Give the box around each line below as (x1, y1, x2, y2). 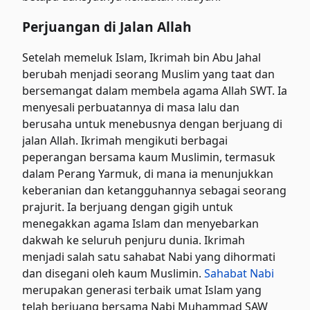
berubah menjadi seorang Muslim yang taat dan (22, 66, 275, 82)
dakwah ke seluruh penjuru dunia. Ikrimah (22, 232, 246, 248)
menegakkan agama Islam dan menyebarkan (22, 215, 259, 231)
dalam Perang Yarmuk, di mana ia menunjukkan (22, 165, 274, 181)
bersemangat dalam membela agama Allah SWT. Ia (22, 82, 288, 98)
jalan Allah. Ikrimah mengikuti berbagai (22, 132, 228, 148)
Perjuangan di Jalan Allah (22, 17, 192, 36)
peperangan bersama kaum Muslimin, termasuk (22, 149, 276, 165)
